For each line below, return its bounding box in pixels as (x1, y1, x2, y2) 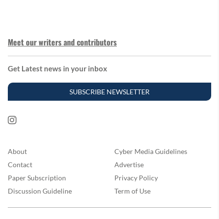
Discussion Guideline (8, 187, 72, 196)
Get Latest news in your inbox (8, 64, 107, 73)
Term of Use (114, 187, 151, 196)
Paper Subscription (8, 174, 66, 182)
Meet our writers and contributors (8, 36, 117, 48)
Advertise (114, 160, 144, 169)
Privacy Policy (114, 174, 158, 182)
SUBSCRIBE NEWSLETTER (69, 88, 150, 96)
